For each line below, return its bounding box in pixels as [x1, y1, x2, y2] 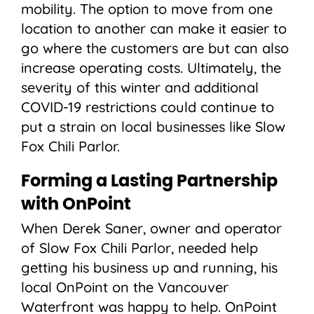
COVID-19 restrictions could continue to [21, 98, 274, 116]
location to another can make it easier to [21, 20, 287, 38]
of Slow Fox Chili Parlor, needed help [21, 239, 258, 257]
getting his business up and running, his [21, 259, 278, 277]
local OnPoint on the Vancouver [21, 278, 228, 296]
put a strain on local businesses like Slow [21, 118, 285, 136]
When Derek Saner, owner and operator [21, 219, 282, 238]
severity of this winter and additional [21, 78, 259, 97]
